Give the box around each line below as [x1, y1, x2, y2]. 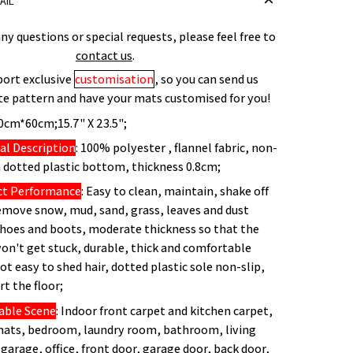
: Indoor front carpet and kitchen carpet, [55, 302, 273, 319]
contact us [75, 46, 132, 64]
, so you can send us [154, 71, 258, 88]
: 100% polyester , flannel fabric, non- [75, 139, 277, 156]
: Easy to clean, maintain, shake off [80, 183, 269, 200]
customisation [74, 71, 154, 88]
